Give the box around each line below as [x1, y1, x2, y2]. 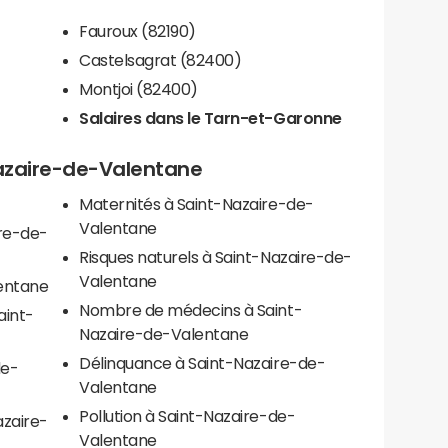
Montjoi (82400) [79, 80, 198, 97]
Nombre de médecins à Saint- [79, 302, 303, 319]
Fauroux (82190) [79, 22, 196, 39]
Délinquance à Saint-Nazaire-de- [79, 355, 326, 372]
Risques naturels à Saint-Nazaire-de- [79, 249, 352, 266]
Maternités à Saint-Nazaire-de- [79, 196, 314, 213]
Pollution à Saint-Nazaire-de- [79, 408, 296, 425]
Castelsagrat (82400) [79, 51, 242, 68]
